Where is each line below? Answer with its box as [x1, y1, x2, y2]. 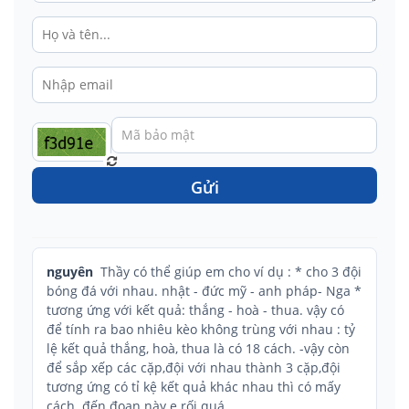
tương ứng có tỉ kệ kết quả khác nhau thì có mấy [47, 377, 341, 395]
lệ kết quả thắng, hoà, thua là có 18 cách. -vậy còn [47, 339, 350, 357]
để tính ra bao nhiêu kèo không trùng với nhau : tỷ [47, 320, 355, 338]
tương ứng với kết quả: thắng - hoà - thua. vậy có [47, 300, 344, 319]
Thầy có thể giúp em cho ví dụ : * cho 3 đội [100, 262, 362, 280]
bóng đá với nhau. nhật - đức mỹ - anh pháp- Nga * [47, 281, 362, 299]
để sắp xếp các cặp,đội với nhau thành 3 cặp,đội [47, 358, 341, 376]
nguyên [47, 262, 93, 280]
